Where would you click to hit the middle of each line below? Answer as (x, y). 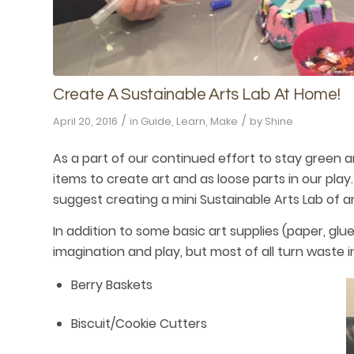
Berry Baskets (112, 285)
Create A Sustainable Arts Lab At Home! (197, 94)
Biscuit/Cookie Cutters (139, 324)
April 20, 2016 (85, 121)
